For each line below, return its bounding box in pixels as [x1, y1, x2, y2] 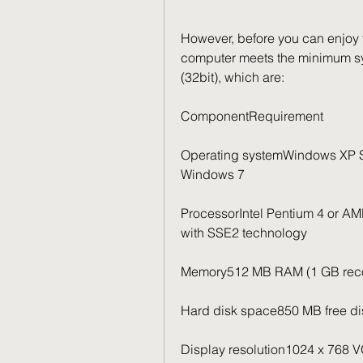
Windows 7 [181, 166, 245, 182]
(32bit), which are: [181, 69, 284, 85]
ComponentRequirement [181, 108, 323, 124]
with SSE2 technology [181, 224, 307, 241]
